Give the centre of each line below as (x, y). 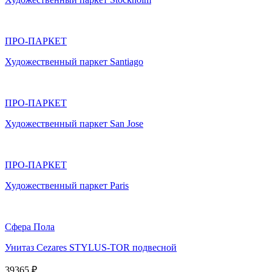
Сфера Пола (30, 226)
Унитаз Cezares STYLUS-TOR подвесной (91, 247)
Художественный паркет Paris (67, 185)
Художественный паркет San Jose (74, 123)
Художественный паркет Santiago (74, 61)
